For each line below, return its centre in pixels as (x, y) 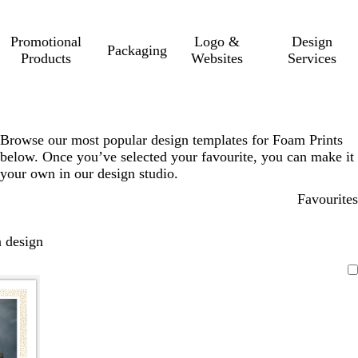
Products (46, 58)
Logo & (217, 42)
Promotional (46, 42)
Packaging (137, 50)
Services (312, 58)
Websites (217, 58)
